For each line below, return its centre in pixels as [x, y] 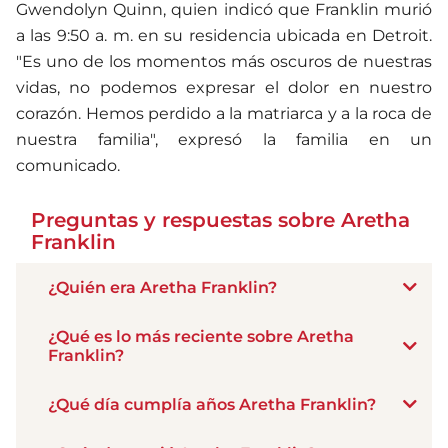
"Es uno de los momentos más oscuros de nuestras [224, 61]
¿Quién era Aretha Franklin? [162, 287]
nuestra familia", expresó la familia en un [224, 139]
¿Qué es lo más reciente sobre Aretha [201, 336]
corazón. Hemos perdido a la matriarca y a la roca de [224, 113]
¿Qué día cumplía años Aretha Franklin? [212, 404]
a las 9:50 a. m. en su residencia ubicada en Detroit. [224, 35]
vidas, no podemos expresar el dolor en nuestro [224, 87]
